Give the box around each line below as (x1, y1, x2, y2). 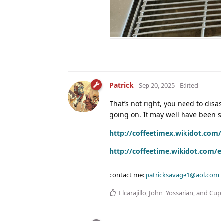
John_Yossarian (149, 188, 193, 197)
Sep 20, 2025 (139, 80, 175, 90)
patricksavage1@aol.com (146, 170, 219, 179)
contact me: (110, 170, 146, 179)
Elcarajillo (119, 188, 146, 197)
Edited (180, 80, 198, 90)
